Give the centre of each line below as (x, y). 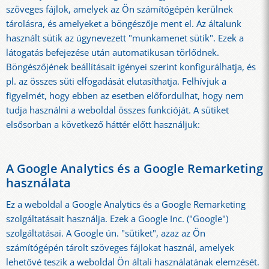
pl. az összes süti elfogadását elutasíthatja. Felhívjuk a (116, 81)
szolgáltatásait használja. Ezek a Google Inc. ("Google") (117, 219)
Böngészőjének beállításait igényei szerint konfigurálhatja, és (131, 67)
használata (38, 183)
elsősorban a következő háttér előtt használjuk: (103, 124)
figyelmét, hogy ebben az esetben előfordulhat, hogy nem (125, 95)
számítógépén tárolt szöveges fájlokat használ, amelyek (120, 248)
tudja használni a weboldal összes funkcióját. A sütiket (117, 110)
